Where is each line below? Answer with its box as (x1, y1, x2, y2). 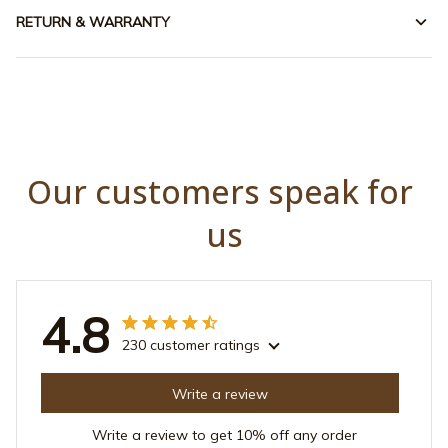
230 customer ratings (122, 336, 260, 355)
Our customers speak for (27, 170, 413, 214)
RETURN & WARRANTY (16, 12, 170, 31)
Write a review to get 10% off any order (91, 426, 357, 445)
